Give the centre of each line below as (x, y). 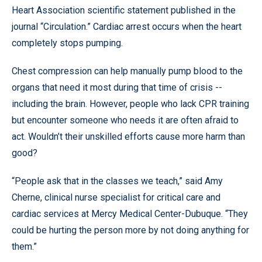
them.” (24, 247)
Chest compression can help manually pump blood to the (127, 71)
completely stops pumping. (67, 43)
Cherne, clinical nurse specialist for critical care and (116, 197)
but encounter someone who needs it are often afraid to (125, 120)
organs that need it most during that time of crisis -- (117, 87)
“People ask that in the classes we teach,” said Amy (117, 181)
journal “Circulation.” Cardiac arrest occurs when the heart (127, 27)
